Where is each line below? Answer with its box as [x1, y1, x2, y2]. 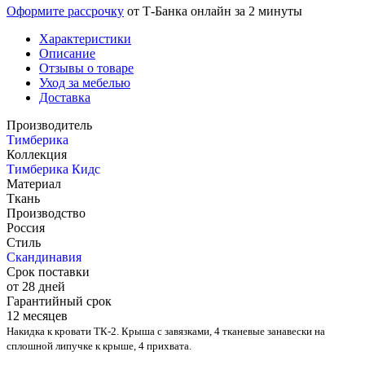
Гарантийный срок [7, 294, 112, 309]
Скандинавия [7, 250, 81, 265]
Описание [39, 46, 95, 61]
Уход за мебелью [39, 76, 130, 90]
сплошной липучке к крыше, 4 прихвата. [7, 340, 191, 353]
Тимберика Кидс [7, 162, 100, 177]
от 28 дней [7, 279, 65, 294]
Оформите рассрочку [7, 4, 124, 19]
